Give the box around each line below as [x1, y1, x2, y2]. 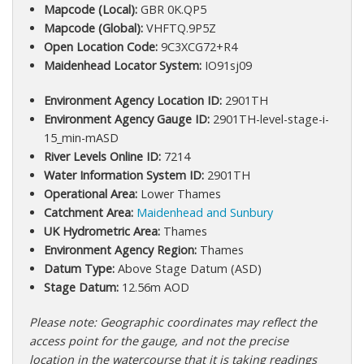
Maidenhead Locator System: [43, 58, 201, 74]
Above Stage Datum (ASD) [114, 261, 262, 277]
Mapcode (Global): [43, 20, 143, 37]
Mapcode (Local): [43, 2, 137, 18]
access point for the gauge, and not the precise [29, 333, 288, 349]
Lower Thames [136, 186, 221, 202]
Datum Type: [43, 261, 115, 277]
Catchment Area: [43, 205, 133, 221]
